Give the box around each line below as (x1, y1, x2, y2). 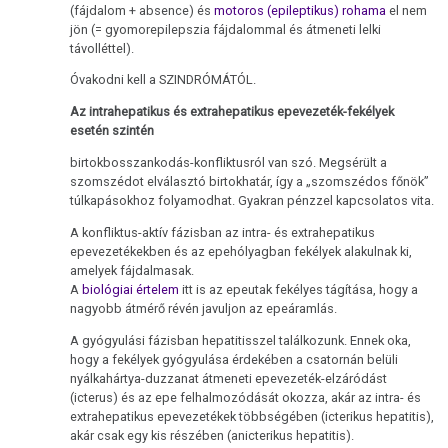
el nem (386, 2, 428, 18)
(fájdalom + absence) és (70, 2, 215, 18)
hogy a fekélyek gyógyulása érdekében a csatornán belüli (70, 351, 399, 367)
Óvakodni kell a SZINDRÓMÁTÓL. (70, 72, 257, 88)
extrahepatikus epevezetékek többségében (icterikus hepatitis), (70, 408, 435, 424)
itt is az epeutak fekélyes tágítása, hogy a (179, 281, 419, 297)
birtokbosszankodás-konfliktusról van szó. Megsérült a (70, 154, 388, 170)
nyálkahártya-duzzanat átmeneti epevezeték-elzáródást (70, 370, 388, 386)
